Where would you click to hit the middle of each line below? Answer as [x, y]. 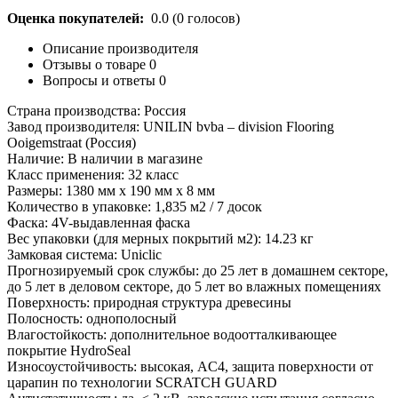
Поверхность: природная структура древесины [149, 302]
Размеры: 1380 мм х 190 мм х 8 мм [111, 190]
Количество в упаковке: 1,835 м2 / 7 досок [135, 206]
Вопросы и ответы [101, 80]
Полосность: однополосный [92, 318]
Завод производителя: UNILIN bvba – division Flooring [171, 126]
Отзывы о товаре [96, 64]
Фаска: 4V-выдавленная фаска [99, 222]
